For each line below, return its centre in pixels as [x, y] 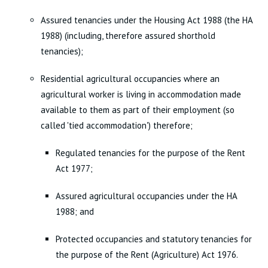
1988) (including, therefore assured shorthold [128, 36]
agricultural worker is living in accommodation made [141, 94]
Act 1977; [74, 168]
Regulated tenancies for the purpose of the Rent [150, 153]
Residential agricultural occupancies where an [130, 79]
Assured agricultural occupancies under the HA [146, 196]
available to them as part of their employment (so [137, 110]
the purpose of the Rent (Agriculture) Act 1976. [147, 255]
